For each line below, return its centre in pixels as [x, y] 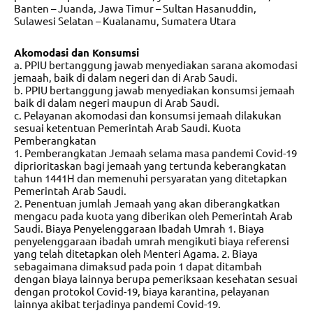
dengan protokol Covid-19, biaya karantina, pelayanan [142, 291]
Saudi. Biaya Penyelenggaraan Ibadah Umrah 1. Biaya [139, 228]
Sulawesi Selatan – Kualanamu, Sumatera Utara [125, 21]
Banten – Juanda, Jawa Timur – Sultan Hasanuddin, [135, 8]
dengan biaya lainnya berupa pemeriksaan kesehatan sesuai [156, 278]
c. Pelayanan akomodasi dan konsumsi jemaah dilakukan [148, 115]
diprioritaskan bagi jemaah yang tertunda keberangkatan [150, 165]
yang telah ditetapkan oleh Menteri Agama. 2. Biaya [136, 253]
